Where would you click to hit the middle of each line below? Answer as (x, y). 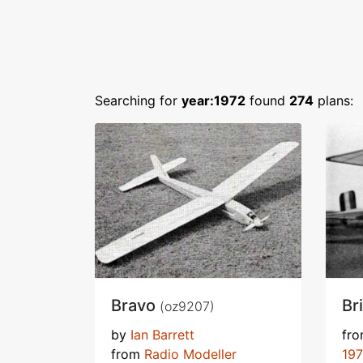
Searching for (138, 100)
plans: (333, 100)
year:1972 (214, 100)
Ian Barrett (162, 334)
